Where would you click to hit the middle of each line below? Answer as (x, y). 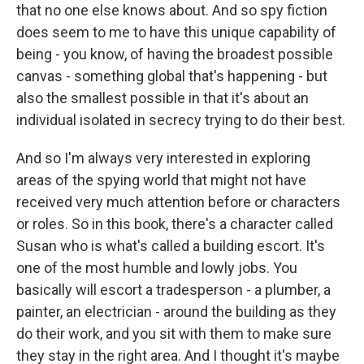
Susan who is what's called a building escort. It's (171, 246)
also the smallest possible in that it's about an (162, 98)
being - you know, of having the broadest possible (175, 54)
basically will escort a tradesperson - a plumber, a (173, 290)
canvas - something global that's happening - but (172, 76)
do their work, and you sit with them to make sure (174, 334)
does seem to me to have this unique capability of (176, 32)
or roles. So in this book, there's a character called (175, 224)
